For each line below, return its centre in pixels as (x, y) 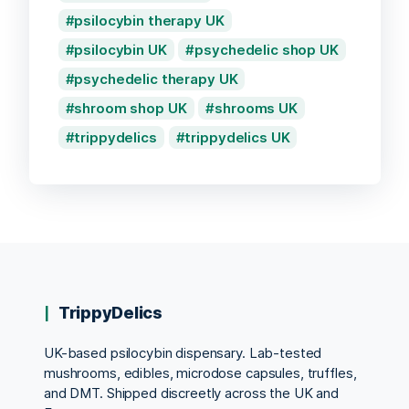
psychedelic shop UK (267, 49)
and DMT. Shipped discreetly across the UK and (191, 393)
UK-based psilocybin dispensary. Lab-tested (183, 352)
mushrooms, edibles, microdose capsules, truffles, (200, 372)
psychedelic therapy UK (156, 79)
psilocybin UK (121, 49)
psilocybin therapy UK (149, 20)
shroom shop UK (131, 108)
